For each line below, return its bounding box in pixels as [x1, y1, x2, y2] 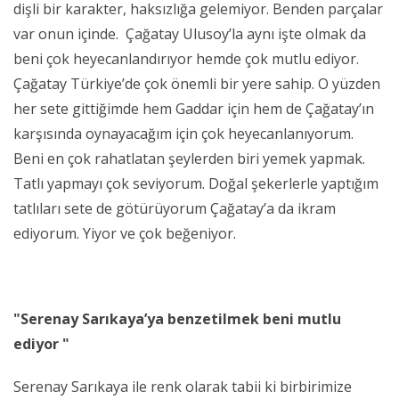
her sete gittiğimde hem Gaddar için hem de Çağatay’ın [13, 99, 374, 119]
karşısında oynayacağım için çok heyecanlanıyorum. [13, 124, 354, 144]
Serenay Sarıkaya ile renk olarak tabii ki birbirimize [13, 377, 352, 397]
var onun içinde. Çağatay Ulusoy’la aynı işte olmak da [13, 24, 366, 45]
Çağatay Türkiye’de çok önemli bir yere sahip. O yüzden [13, 74, 380, 94]
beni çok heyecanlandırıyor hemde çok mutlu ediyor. [13, 49, 359, 69]
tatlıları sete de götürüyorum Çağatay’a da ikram [13, 199, 336, 219]
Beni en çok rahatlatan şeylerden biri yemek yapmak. [13, 149, 365, 169]
